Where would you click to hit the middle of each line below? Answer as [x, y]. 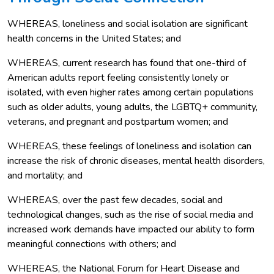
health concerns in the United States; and [94, 38]
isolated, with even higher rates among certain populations [131, 92]
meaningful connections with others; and [92, 244]
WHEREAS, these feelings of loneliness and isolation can [129, 146]
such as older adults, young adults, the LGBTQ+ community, [132, 107]
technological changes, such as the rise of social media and [130, 214]
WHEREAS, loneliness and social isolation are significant [128, 24]
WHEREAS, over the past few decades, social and [115, 200]
